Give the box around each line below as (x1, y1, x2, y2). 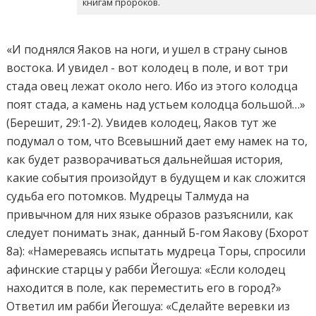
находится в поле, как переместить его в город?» (6, 280, 282, 296)
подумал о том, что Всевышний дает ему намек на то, (6, 133, 308, 150)
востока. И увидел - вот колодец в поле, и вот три (6, 60, 288, 76)
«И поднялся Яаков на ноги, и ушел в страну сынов (6, 42, 288, 58)
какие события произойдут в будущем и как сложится (6, 170, 306, 186)
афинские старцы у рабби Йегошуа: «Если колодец (6, 262, 286, 278)
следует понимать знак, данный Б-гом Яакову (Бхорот (6, 225, 310, 241)
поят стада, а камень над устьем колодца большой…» (6, 97, 306, 113)
